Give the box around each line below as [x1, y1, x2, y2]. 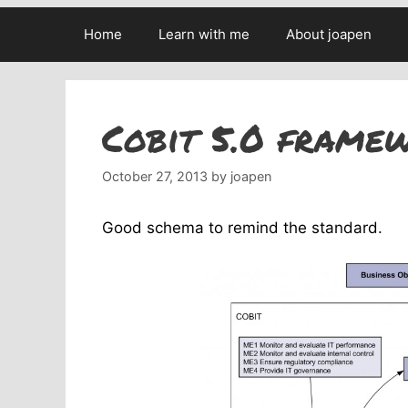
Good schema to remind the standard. [102, 219, 382, 238]
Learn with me [158, 25, 250, 43]
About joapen [286, 25, 372, 43]
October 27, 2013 [102, 168, 208, 185]
